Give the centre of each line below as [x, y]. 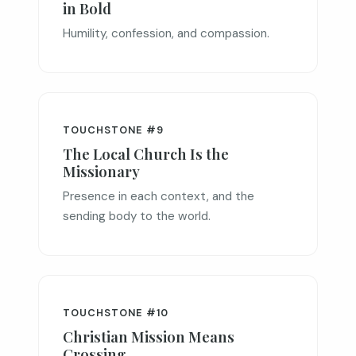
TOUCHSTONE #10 [116, 313]
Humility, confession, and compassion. [166, 33]
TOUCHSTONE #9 [114, 130]
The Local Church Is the [146, 154]
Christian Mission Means [149, 337]
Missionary [101, 171]
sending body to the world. [137, 216]
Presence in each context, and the [159, 196]
